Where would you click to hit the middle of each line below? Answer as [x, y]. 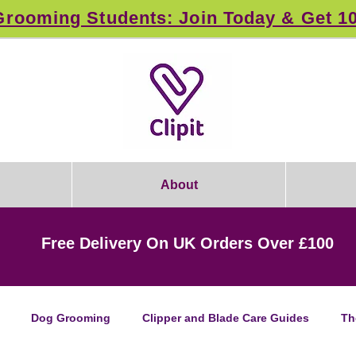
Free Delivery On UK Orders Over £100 [188, 243]
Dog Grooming [71, 317]
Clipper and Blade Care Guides [226, 317]
